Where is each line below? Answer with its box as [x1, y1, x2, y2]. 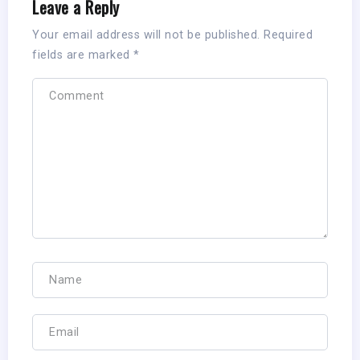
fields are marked [32, 47, 133, 62]
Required [264, 27, 313, 42]
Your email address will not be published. [32, 27, 260, 42]
